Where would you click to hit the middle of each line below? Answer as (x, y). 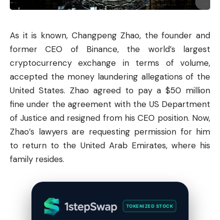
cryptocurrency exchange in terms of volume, (110, 63)
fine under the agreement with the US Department (110, 104)
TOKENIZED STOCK (149, 206)
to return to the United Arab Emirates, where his (110, 145)
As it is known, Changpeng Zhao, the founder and (110, 35)
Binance (102, 49)
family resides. (37, 159)
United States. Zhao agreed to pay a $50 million (110, 90)
